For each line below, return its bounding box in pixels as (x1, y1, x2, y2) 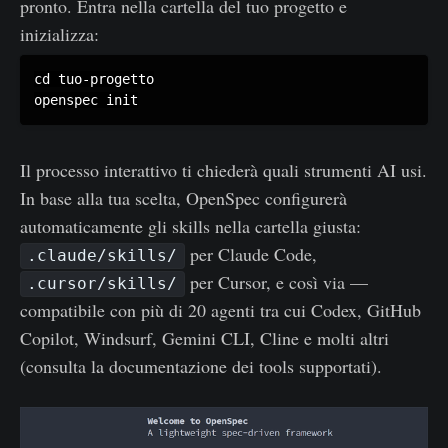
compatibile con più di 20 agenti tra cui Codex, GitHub (20, 297, 421, 322)
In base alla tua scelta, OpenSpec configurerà (20, 185, 347, 210)
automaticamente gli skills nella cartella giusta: (20, 213, 361, 238)
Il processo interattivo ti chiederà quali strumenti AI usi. (20, 157, 427, 182)
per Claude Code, (184, 241, 317, 266)
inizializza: (20, 21, 99, 46)
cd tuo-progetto (34, 70, 154, 87)
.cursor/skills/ (27, 274, 178, 294)
